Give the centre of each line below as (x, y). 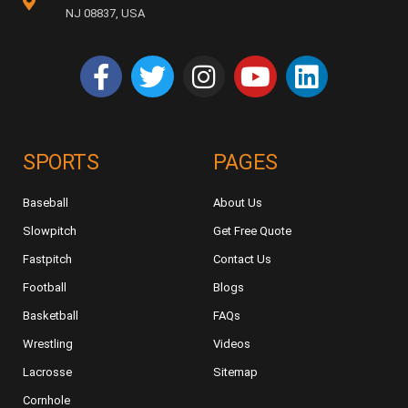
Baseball (46, 203)
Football (45, 288)
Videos (232, 344)
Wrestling (48, 344)
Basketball (51, 316)
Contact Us (242, 260)
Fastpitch (47, 260)
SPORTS (61, 163)
